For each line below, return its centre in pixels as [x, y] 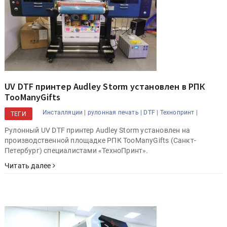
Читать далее [29, 165]
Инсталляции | [64, 112]
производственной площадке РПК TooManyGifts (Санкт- [100, 140]
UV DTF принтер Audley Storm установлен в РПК [105, 86]
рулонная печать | [115, 112]
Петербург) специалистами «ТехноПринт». [77, 150]
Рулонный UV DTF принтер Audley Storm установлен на [97, 130]
